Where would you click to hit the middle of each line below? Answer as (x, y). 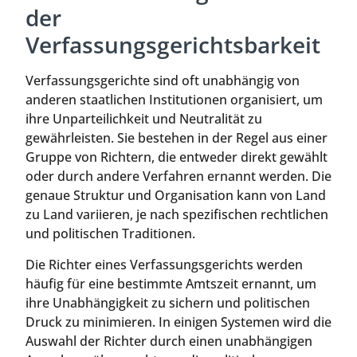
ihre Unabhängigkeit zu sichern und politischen (168, 302)
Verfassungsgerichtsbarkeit (173, 45)
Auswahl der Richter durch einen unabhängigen (169, 341)
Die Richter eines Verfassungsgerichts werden (164, 264)
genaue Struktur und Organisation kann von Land (176, 196)
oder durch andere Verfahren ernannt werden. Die (178, 177)
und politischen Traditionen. (110, 234)
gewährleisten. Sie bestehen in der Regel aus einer (177, 138)
